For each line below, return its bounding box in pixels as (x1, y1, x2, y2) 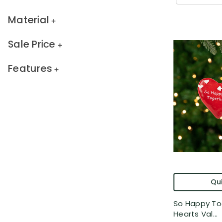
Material (8, 13, 49, 27)
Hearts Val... (173, 209, 218, 220)
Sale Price (8, 37, 55, 52)
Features (8, 61, 52, 75)
